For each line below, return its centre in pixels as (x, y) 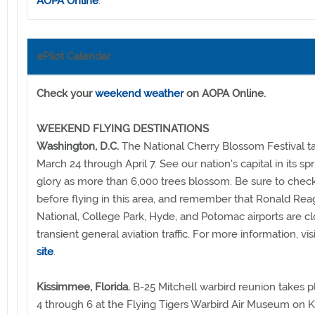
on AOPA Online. (225, 93)
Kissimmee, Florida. (83, 287)
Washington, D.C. (78, 146)
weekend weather (139, 93)
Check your (66, 93)
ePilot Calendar (73, 56)
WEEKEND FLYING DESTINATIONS (123, 128)
